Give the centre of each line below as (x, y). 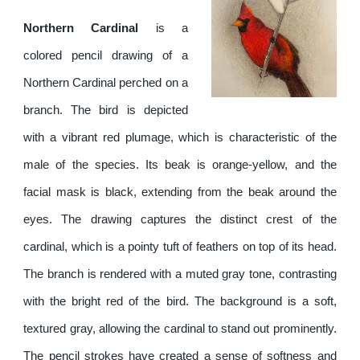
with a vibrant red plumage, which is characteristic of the (180, 137)
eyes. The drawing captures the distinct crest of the (180, 219)
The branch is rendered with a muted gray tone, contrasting (180, 274)
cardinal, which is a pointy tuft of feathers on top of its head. (180, 246)
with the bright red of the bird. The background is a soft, (180, 301)
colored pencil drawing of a (106, 55)
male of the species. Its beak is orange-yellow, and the (180, 164)
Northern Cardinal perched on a (106, 82)
